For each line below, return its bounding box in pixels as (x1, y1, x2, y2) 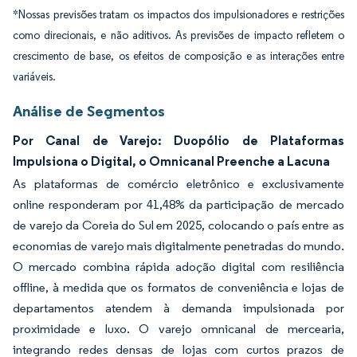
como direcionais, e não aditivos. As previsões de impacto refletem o (13, 29, 344, 42)
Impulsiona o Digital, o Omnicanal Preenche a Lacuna (13, 153, 330, 169)
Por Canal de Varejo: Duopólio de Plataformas (13, 132, 344, 148)
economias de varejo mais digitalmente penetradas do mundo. (13, 238, 344, 253)
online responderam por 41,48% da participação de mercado (13, 197, 344, 212)
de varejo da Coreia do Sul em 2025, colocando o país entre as (13, 218, 344, 233)
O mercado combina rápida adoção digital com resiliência (13, 259, 344, 274)
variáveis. (13, 70, 56, 84)
